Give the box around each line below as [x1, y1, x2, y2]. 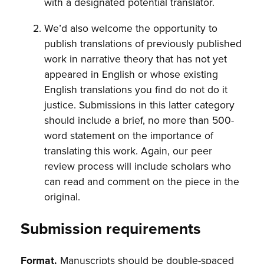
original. [44, 189, 81, 204]
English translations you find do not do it [44, 81, 228, 97]
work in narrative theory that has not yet [44, 51, 227, 66]
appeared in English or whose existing [44, 66, 219, 81]
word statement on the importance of [44, 127, 214, 143]
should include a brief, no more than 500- [44, 112, 235, 127]
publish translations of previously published [44, 35, 242, 51]
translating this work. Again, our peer [44, 143, 213, 158]
